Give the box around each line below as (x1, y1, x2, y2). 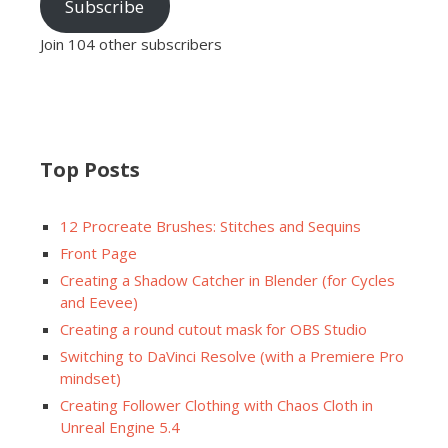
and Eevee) (60, 291, 138, 312)
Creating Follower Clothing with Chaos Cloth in (60, 394, 373, 415)
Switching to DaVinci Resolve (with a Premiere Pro (60, 345, 404, 366)
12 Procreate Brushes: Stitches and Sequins (60, 215, 361, 236)
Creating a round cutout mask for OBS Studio (60, 318, 367, 339)
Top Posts (40, 155, 140, 183)
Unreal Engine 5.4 (60, 416, 180, 437)
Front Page (60, 242, 137, 263)
